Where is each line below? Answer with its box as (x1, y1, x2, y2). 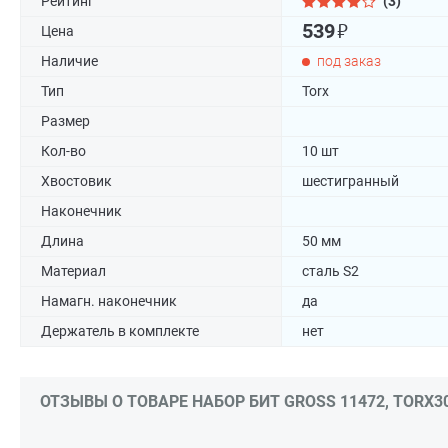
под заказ (317, 53, 381, 69)
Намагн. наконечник (41, 293, 177, 309)
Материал (41, 263, 106, 279)
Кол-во (41, 143, 86, 159)
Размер (41, 113, 90, 129)
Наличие (41, 53, 98, 69)
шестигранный (302, 173, 399, 189)
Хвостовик (41, 173, 112, 189)
